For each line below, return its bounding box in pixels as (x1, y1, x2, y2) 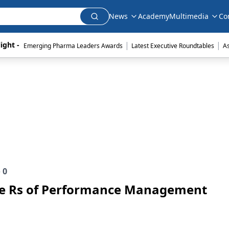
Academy (138, 11, 169, 21)
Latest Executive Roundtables (131, 41, 214, 50)
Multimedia (169, 11, 209, 21)
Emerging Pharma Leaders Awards (23, 41, 123, 50)
